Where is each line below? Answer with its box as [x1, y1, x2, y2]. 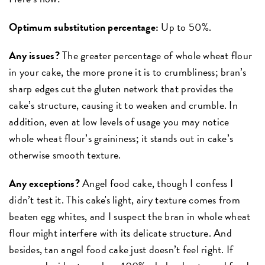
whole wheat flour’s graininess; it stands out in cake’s [9, 130, 234, 147]
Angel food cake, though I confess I [79, 175, 234, 192]
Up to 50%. [159, 19, 212, 35]
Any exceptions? [9, 175, 80, 192]
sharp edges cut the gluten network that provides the [9, 80, 234, 97]
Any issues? [9, 47, 60, 64]
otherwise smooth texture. [9, 147, 121, 163]
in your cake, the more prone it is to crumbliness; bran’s [9, 64, 247, 80]
